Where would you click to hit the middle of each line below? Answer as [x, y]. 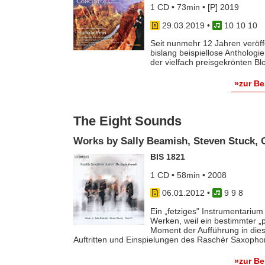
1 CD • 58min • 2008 [188, 175]
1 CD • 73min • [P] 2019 [194, 7]
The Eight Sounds [127, 121]
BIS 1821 [167, 157]
